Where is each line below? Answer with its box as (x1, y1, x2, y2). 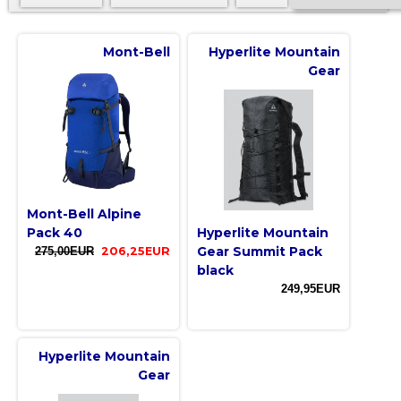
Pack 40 (27, 224, 82, 241)
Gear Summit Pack (197, 243, 322, 260)
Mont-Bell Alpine (27, 205, 141, 222)
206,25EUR (101, 243, 170, 258)
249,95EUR (281, 281, 340, 295)
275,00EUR (35, 243, 94, 258)
